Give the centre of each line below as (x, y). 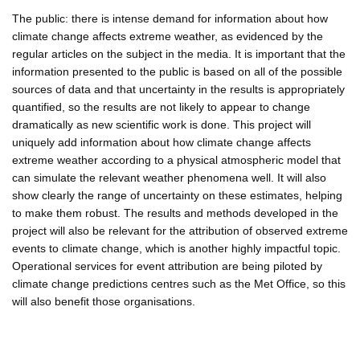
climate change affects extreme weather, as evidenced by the (168, 36)
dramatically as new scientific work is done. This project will (162, 124)
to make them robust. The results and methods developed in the (175, 213)
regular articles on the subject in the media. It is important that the (179, 53)
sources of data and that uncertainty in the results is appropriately (178, 89)
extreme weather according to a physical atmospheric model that (176, 160)
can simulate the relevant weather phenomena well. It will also (169, 177)
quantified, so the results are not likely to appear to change (161, 106)
